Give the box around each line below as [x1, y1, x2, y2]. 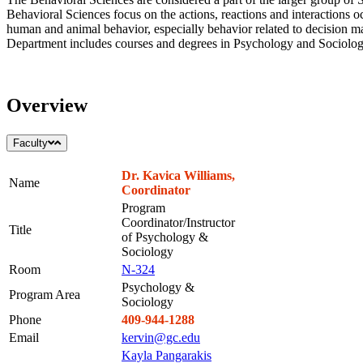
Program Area [9, 288, 80, 302]
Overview [6, 94, 88, 116]
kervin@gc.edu [122, 331, 200, 345]
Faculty [13, 136, 48, 149]
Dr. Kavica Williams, [122, 169, 235, 183]
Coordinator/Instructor [122, 216, 235, 230]
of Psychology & [122, 230, 208, 245]
